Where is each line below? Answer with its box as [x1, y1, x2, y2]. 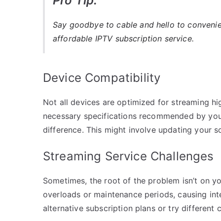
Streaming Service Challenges [43, 148, 214, 163]
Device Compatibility [43, 70, 161, 85]
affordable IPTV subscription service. [53, 33, 194, 43]
